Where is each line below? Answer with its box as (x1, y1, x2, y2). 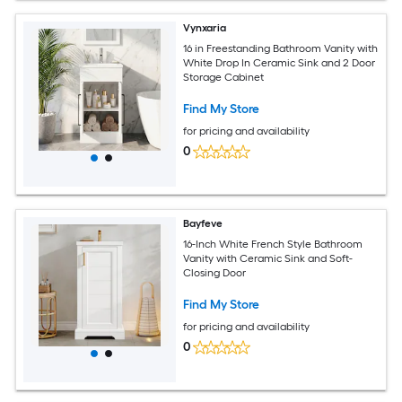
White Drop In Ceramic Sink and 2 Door (183, 56, 376, 69)
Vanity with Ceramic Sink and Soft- (183, 251, 354, 265)
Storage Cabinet (183, 70, 265, 83)
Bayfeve (183, 217, 223, 231)
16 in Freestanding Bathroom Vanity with (183, 41, 379, 55)
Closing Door (183, 266, 247, 279)
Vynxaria (183, 22, 227, 35)
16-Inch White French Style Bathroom (183, 237, 363, 250)
